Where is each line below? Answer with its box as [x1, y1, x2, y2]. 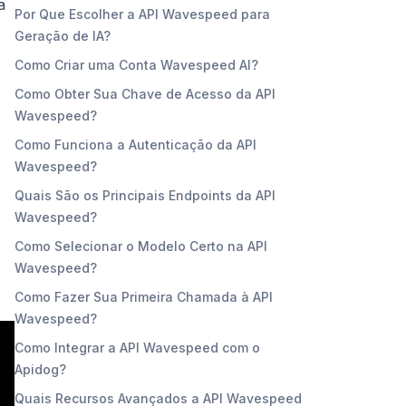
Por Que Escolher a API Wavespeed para [14, 5, 270, 22]
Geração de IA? [14, 27, 111, 43]
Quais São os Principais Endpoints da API [14, 187, 275, 203]
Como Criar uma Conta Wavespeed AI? [14, 56, 258, 72]
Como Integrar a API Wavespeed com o [14, 339, 260, 355]
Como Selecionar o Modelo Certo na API [14, 237, 267, 254]
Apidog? [14, 361, 66, 377]
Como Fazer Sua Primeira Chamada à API [14, 288, 273, 304]
